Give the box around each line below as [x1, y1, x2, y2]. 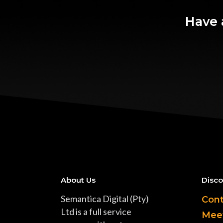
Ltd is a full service [61, 206, 131, 217]
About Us [61, 175, 96, 185]
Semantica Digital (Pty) [61, 193, 149, 204]
